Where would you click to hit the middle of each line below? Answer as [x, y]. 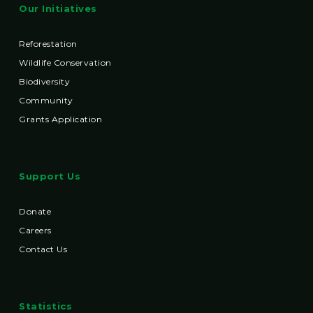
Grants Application [61, 119]
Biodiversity [45, 82]
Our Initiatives [58, 9]
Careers [35, 231]
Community [46, 101]
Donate [35, 212]
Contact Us [43, 249]
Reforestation [48, 44]
